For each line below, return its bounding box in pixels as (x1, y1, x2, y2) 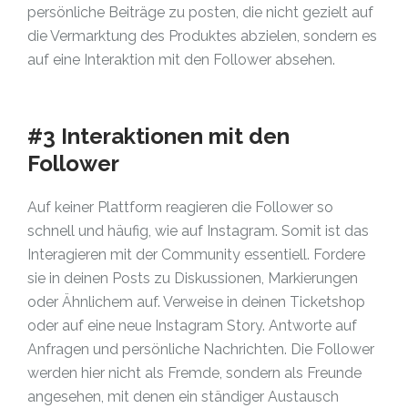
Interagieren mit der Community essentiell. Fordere (27, 246, 365, 263)
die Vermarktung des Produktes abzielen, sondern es (27, 27, 377, 45)
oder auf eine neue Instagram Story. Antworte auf (27, 317, 357, 334)
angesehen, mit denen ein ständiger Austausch (27, 388, 339, 405)
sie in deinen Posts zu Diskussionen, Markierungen (27, 270, 358, 287)
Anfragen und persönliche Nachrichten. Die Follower (27, 341, 374, 358)
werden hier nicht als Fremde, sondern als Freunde (27, 364, 362, 382)
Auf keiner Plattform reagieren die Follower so (27, 199, 333, 216)
